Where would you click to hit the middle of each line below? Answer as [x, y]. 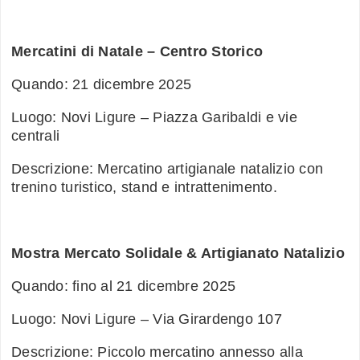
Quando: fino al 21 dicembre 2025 [123, 286]
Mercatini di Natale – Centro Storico [137, 52]
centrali [35, 136]
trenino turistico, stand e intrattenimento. [144, 188]
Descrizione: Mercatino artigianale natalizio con [167, 169]
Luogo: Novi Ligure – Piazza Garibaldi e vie [154, 118]
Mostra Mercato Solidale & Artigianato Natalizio [178, 254]
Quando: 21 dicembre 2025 [101, 85]
